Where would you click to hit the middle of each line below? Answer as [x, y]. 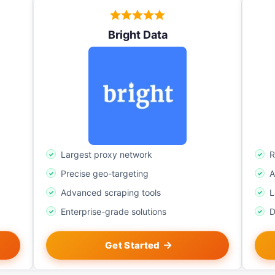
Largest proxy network [107, 155]
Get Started [133, 246]
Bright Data [137, 35]
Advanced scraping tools [111, 193]
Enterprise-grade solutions [114, 212]
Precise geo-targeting [105, 174]
